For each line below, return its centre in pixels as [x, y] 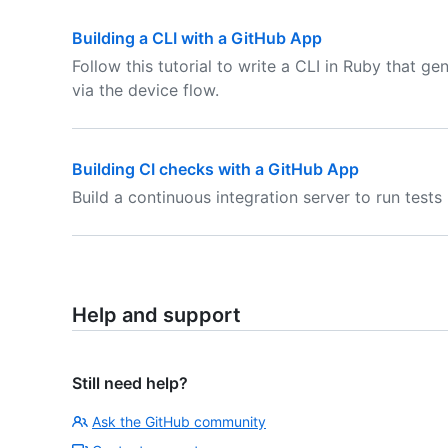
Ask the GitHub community [179, 421]
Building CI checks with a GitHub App [215, 169]
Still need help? [130, 383]
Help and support [156, 315]
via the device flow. [145, 90]
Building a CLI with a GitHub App [197, 38]
